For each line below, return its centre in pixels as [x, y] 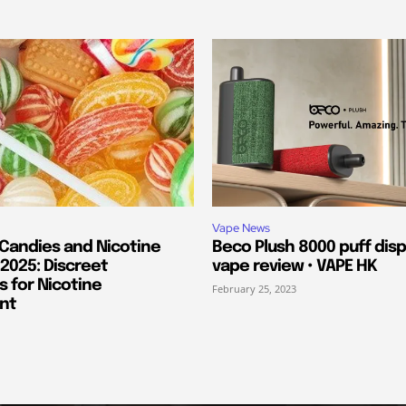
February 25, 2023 [254, 289]
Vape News [241, 228]
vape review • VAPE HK [295, 267]
